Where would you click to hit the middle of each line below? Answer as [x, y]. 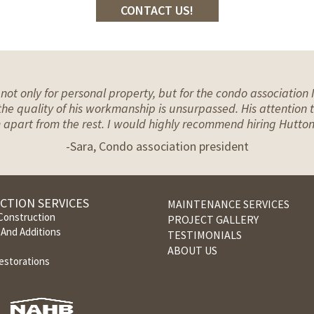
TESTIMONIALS [205, 235]
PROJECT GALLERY [213, 220]
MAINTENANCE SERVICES [228, 204]
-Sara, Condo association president [157, 146]
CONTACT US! [157, 11]
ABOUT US [192, 251]
